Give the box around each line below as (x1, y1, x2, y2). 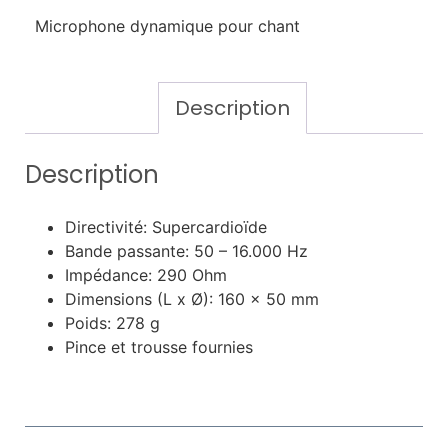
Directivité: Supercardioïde (65, 217, 267, 238)
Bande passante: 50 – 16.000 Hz (65, 241, 308, 262)
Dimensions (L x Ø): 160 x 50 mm (65, 289, 319, 310)
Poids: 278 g (65, 313, 160, 334)
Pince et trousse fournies (65, 337, 253, 358)
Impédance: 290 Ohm (65, 265, 227, 286)
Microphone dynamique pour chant (35, 16, 305, 36)
